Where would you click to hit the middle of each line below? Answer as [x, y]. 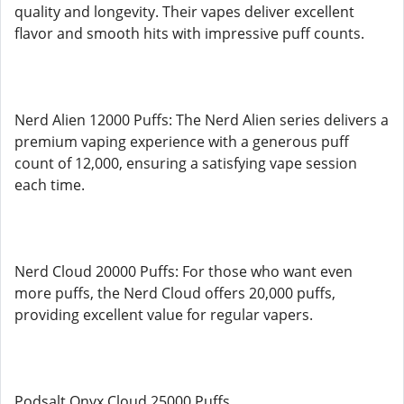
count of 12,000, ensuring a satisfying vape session [186, 163]
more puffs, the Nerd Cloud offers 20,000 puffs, [175, 293]
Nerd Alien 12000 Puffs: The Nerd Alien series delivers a [202, 120]
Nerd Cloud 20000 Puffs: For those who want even [184, 271]
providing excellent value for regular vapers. [164, 315]
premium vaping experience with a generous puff [182, 142]
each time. [50, 185]
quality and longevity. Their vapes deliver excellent [184, 12]
